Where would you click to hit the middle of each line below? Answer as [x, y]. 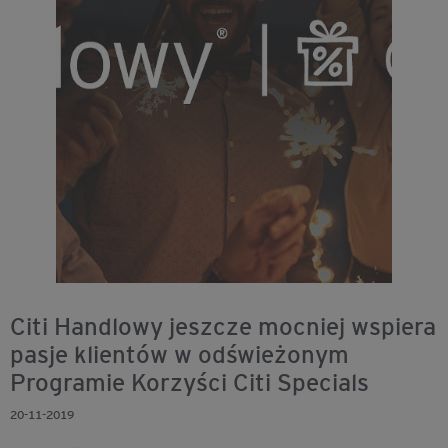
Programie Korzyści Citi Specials [189, 382]
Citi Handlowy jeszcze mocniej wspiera [223, 326]
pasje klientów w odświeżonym [179, 354]
